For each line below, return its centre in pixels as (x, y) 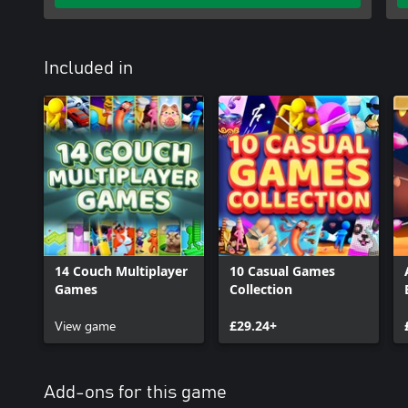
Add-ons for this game (135, 393)
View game (85, 326)
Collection (261, 289)
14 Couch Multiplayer (121, 271)
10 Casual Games (282, 271)
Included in (88, 68)
